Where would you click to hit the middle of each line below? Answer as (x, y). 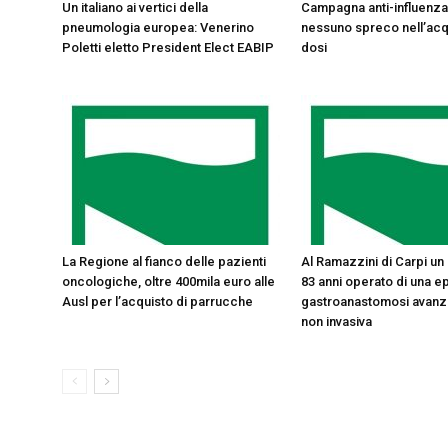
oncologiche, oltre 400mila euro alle (168, 281)
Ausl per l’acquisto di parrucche (157, 301)
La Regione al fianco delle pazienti (164, 261)
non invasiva (336, 321)
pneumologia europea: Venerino (158, 27)
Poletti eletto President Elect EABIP (168, 47)
